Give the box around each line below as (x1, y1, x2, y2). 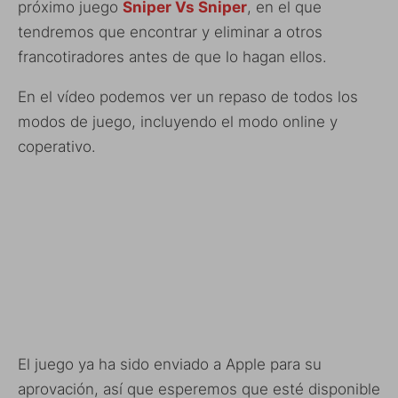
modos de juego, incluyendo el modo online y (18, 112, 338, 131)
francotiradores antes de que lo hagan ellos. (18, 47, 327, 66)
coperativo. (18, 137, 96, 155)
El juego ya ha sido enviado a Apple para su (18, 355, 322, 374)
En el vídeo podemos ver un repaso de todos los (18, 87, 358, 106)
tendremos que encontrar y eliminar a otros (18, 22, 322, 41)
